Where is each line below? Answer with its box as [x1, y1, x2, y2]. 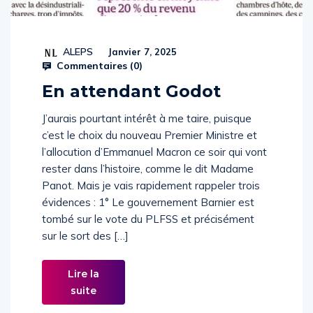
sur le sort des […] [42, 244, 129, 257]
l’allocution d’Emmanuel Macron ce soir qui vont [42, 160, 267, 173]
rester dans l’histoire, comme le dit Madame [42, 177, 254, 190]
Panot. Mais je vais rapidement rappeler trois [42, 194, 260, 207]
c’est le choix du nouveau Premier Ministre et [42, 143, 257, 156]
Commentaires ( [54, 74, 133, 87]
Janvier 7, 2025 [105, 61, 177, 72]
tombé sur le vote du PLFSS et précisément [42, 227, 254, 240]
